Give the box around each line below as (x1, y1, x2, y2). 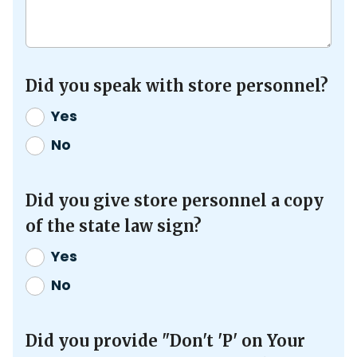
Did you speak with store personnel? (25, 76, 328, 96)
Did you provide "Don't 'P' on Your (25, 331, 305, 351)
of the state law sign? (25, 216, 202, 237)
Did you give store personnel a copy (25, 190, 324, 211)
